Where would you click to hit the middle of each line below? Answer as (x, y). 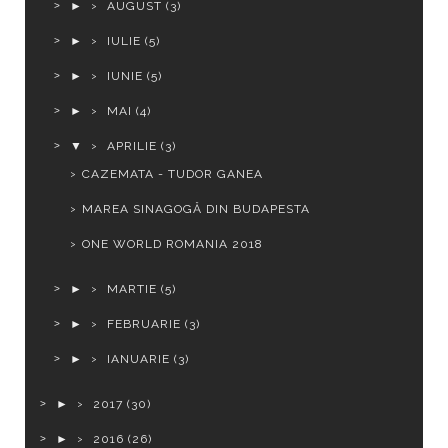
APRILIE (132, 146)
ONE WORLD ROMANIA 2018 (172, 244)
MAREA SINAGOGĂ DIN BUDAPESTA (195, 209)
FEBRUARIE (144, 324)
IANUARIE (139, 359)
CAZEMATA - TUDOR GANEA (172, 174)
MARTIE (132, 289)
